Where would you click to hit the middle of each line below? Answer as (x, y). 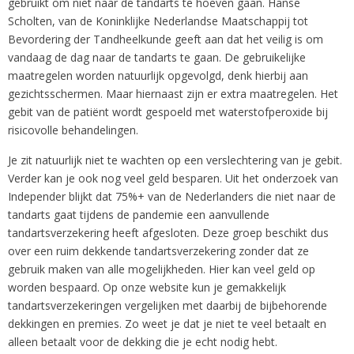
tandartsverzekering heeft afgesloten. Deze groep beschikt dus (168, 233)
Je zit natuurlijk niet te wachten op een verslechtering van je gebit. (175, 160)
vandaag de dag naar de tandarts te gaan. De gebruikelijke (157, 57)
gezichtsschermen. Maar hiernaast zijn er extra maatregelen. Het (173, 94)
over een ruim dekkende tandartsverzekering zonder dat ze (158, 251)
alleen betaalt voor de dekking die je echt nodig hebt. (143, 342)
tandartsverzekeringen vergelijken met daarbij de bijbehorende (168, 305)
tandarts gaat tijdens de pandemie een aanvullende (139, 215)
